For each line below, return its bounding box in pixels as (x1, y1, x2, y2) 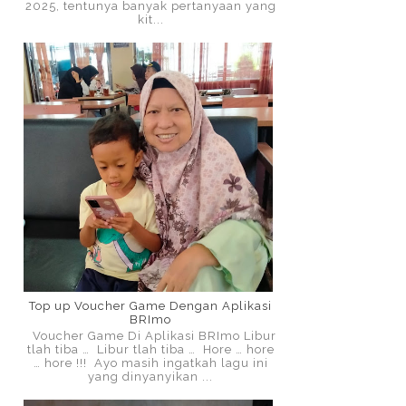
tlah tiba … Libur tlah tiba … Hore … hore (26, 343, 275, 357)
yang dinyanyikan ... (88, 370, 213, 384)
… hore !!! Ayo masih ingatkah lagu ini (33, 356, 268, 371)
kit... (137, 13, 164, 27)
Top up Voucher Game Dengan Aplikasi (29, 299, 272, 314)
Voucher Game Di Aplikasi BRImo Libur (24, 329, 276, 343)
